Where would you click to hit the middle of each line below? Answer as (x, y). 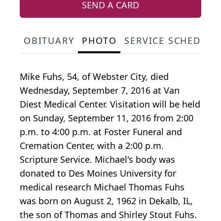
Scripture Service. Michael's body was (97, 160)
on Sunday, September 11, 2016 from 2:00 (107, 118)
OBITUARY (49, 41)
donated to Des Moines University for (98, 173)
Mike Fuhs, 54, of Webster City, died (94, 77)
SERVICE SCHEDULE (172, 41)
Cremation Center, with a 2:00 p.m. (92, 146)
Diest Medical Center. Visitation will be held (110, 104)
